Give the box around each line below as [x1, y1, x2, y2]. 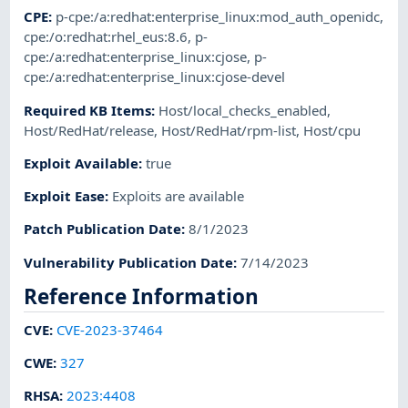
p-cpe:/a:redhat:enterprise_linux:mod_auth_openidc [56, 7, 381, 26]
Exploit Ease [24, 187, 106, 206]
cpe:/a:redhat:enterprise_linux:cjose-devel [24, 67, 286, 87]
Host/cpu [303, 120, 362, 139]
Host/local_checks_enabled [158, 100, 328, 119]
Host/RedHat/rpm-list [161, 120, 297, 139]
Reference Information [24, 281, 260, 311]
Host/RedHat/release [24, 120, 155, 139]
